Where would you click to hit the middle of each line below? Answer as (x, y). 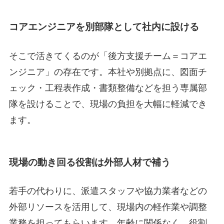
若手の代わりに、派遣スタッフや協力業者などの (108, 191)
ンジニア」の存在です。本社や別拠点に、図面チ (108, 72)
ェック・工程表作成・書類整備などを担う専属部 (108, 88)
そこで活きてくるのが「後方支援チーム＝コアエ (108, 56)
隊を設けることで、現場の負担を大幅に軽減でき (108, 104)
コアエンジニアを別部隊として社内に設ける (104, 27)
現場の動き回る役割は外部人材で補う (89, 162)
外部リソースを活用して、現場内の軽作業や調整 (108, 207)
